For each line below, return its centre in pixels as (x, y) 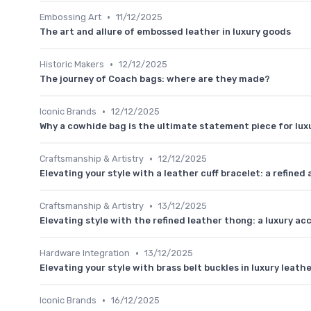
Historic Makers (72, 65)
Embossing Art (70, 17)
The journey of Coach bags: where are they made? (155, 79)
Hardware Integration (85, 253)
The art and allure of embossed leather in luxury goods (165, 32)
